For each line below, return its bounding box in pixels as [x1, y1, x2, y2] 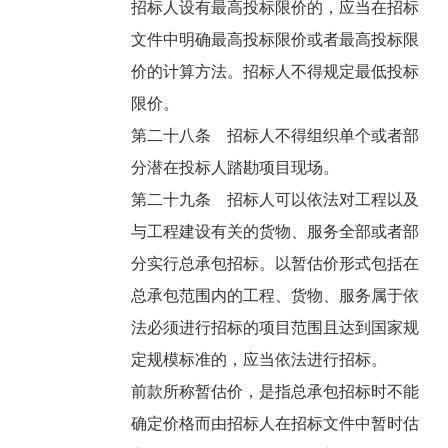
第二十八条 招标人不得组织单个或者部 [131, 127, 420, 145]
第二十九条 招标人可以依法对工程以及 [131, 191, 420, 209]
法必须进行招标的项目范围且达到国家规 [131, 319, 420, 337]
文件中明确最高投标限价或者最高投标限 [131, 31, 420, 49]
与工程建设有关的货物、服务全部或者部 [131, 223, 420, 241]
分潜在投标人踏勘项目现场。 [131, 159, 344, 177]
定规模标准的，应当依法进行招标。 [131, 351, 392, 369]
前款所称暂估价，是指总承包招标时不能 [131, 383, 420, 401]
